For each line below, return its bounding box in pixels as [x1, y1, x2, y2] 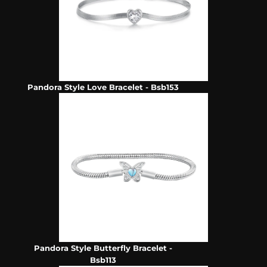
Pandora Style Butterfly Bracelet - [34, 243, 173, 253]
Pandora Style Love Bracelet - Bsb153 [27, 82, 179, 92]
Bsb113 [90, 255, 117, 265]
